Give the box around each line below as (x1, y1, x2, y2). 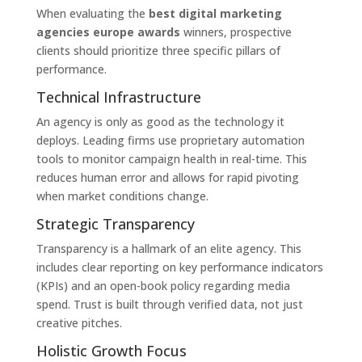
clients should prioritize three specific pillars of (36, 42, 280, 58)
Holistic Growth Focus (36, 340, 187, 360)
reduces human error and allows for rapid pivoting (36, 169, 299, 185)
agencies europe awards (36, 23, 180, 40)
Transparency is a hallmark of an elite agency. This (36, 240, 301, 256)
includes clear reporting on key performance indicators (36, 259, 323, 275)
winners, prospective (179, 23, 292, 40)
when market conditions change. (36, 187, 208, 204)
